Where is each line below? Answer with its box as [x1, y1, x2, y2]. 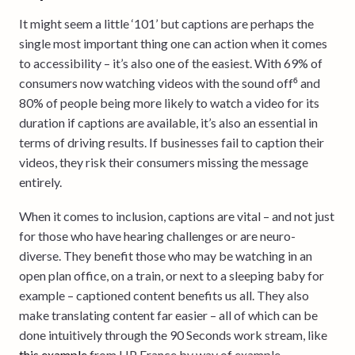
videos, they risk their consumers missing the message [19, 154, 308, 170]
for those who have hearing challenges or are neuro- [19, 227, 296, 243]
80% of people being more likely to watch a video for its [19, 94, 319, 110]
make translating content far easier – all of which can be [19, 307, 318, 323]
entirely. [19, 174, 62, 189]
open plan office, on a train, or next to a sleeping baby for [19, 267, 324, 283]
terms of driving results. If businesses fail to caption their [19, 134, 324, 150]
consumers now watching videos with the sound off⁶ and [19, 74, 320, 90]
